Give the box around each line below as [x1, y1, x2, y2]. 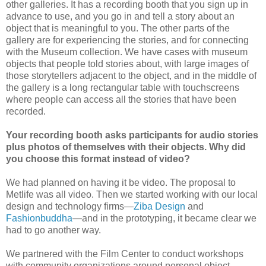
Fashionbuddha [6, 213, 72, 223]
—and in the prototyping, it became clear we [72, 213, 256, 223]
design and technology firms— [6, 201, 134, 211]
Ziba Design [134, 201, 185, 211]
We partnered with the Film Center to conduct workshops [6, 248, 243, 259]
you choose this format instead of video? [6, 153, 190, 164]
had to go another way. [6, 224, 101, 235]
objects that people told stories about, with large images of [6, 58, 249, 69]
